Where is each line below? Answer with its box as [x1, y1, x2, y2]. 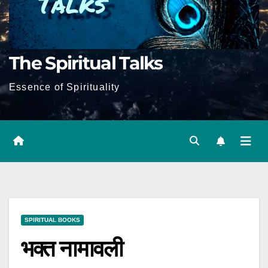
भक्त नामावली [21, 234, 123, 263]
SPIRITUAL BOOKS [25, 217, 80, 223]
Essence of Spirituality [9, 82, 120, 92]
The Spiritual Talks [9, 52, 163, 74]
